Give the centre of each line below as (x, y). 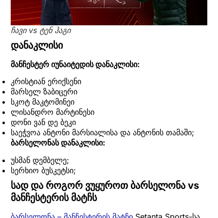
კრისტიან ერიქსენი (46, 82)
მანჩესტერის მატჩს (54, 197)
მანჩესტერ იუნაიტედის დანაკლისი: (75, 64)
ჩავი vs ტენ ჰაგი (41, 30)
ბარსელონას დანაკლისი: (58, 143)
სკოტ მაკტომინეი (43, 102)
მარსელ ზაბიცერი (44, 92)
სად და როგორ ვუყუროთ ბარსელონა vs (105, 185)
